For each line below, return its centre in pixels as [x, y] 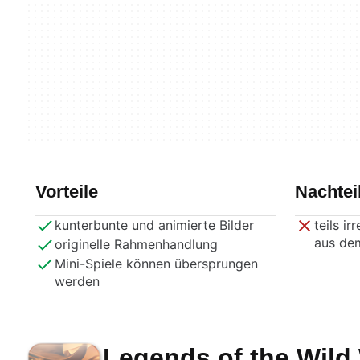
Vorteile [67, 192]
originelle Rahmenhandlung [136, 244]
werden [77, 281]
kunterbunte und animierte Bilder [154, 225]
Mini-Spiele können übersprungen [156, 264]
